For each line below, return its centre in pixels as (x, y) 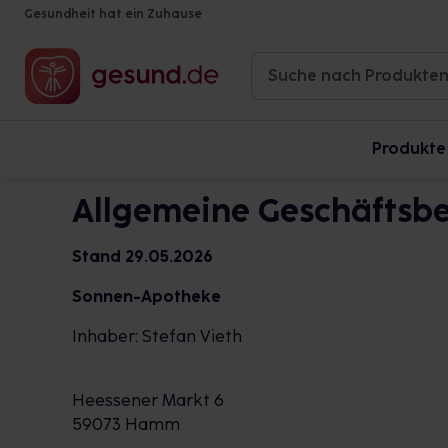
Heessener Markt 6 (148, 400)
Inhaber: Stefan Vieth (157, 336)
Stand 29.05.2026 (142, 256)
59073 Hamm (126, 424)
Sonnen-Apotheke (146, 296)
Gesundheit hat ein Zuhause (113, 14)
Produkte (409, 148)
